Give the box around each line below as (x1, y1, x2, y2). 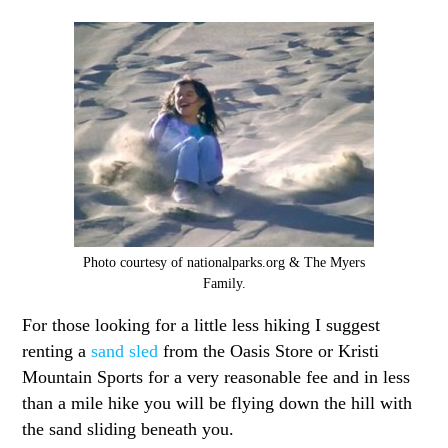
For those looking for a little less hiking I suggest (22, 314, 381, 335)
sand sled (91, 340, 159, 361)
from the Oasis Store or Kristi (158, 340, 380, 361)
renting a (22, 340, 92, 361)
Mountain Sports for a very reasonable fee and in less (22, 366, 411, 387)
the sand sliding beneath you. (22, 418, 235, 439)
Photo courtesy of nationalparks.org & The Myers (83, 254, 365, 271)
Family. (202, 275, 246, 292)
